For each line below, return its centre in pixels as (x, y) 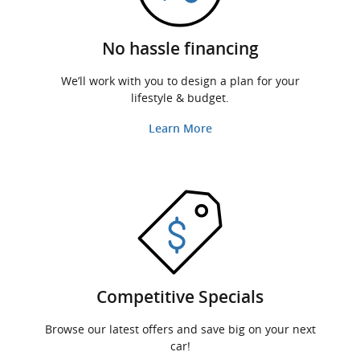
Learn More (180, 129)
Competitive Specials (180, 297)
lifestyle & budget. (180, 97)
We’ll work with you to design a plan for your (180, 80)
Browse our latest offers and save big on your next (180, 329)
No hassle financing (180, 48)
